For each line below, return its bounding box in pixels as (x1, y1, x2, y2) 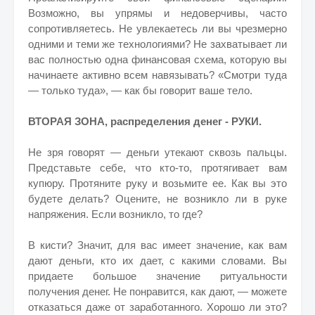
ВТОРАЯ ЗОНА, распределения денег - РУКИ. (28, 115, 262, 127)
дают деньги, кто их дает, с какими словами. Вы (28, 255, 287, 266)
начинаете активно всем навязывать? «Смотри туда (28, 69, 287, 81)
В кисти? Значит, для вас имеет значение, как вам (28, 239, 287, 251)
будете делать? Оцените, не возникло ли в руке (28, 193, 287, 205)
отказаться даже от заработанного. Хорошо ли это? (28, 301, 287, 313)
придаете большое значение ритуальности (28, 270, 287, 282)
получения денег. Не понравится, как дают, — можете (28, 285, 287, 297)
